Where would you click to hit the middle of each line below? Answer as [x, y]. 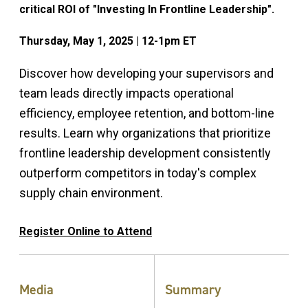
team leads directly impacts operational [126, 93]
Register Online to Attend [86, 232]
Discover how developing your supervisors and [146, 74]
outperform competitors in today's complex [138, 173]
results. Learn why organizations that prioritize [145, 133]
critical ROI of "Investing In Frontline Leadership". [147, 9]
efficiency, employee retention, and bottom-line [147, 113]
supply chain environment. [91, 193]
